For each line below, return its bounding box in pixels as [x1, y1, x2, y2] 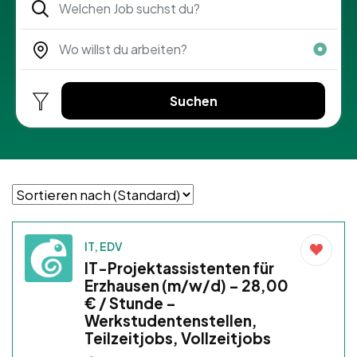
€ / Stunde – [84, 293, 176, 313]
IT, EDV [84, 239, 123, 254]
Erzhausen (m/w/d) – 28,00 [84, 276, 288, 296]
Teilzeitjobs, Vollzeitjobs [84, 328, 271, 348]
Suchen [169, 92, 218, 109]
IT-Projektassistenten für [84, 258, 274, 278]
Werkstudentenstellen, [84, 311, 257, 331]
